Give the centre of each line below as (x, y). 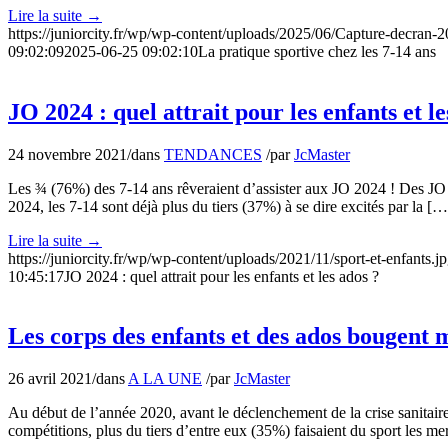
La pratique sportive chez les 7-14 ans (317, 51)
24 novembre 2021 (67, 154)
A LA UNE (165, 379)
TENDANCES (213, 154)
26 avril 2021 (50, 379)
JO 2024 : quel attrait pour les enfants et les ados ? (223, 276)
